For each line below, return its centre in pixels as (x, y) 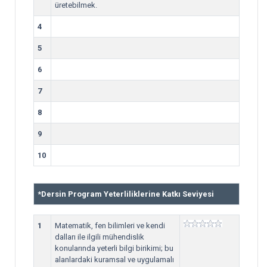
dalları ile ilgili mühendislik (100, 237)
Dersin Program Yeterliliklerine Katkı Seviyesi (128, 194)
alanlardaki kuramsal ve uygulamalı (114, 260)
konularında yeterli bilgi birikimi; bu (114, 248)
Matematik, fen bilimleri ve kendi (110, 226)
